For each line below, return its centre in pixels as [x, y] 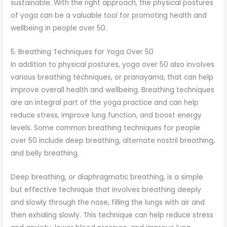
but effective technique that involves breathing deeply [106, 190]
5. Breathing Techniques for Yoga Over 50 [82, 52]
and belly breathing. [45, 154]
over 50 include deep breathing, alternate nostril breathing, [113, 141]
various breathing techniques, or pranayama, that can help [112, 78]
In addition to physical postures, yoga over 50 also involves [113, 65]
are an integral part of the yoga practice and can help [105, 103]
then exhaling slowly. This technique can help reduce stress [112, 215]
